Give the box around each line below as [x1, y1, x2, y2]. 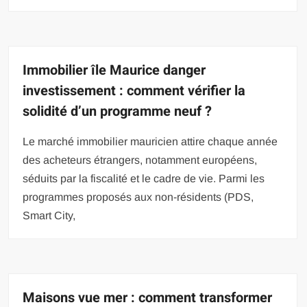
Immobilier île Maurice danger [23, 60, 206, 80]
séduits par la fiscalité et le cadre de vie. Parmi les [23, 172, 265, 184]
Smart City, [23, 209, 76, 221]
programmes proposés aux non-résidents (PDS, [23, 191, 254, 203]
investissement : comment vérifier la [23, 80, 246, 101]
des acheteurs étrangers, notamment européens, [23, 153, 258, 166]
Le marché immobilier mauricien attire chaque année [23, 135, 278, 147]
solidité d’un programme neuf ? [23, 101, 212, 121]
